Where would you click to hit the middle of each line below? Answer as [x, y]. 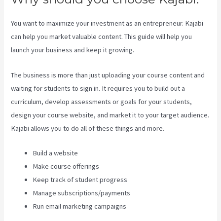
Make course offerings [66, 166]
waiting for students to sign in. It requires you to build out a [98, 88]
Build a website [55, 153]
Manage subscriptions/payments [82, 193]
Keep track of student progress [80, 179]
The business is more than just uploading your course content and [108, 75]
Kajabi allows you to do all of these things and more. [88, 128]
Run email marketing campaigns [80, 206]
